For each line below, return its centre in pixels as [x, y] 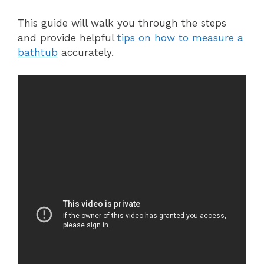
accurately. [86, 52]
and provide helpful [67, 37]
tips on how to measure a [180, 37]
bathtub [38, 52]
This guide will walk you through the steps [122, 23]
